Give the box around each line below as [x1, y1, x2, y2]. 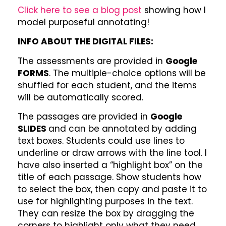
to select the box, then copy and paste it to [18, 183, 207, 196]
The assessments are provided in [18, 54, 165, 67]
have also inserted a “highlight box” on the [18, 159, 203, 172]
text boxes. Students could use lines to [18, 135, 185, 147]
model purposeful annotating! [18, 16, 149, 28]
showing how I [144, 4, 206, 16]
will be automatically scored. [18, 91, 143, 103]
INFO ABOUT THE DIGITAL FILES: [18, 35, 153, 48]
